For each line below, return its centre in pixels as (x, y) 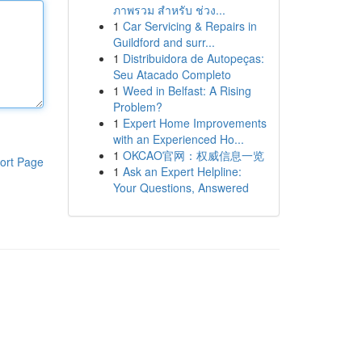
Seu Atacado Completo (172, 74)
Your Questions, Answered (181, 187)
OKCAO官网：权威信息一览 (193, 155)
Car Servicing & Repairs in (189, 26)
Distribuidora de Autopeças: (193, 58)
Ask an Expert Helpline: (182, 171)
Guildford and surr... (164, 42)
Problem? (137, 107)
